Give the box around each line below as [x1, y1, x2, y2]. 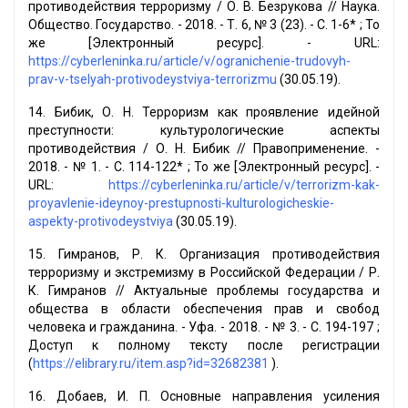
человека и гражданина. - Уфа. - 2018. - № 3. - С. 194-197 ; [28, 320, 380, 335]
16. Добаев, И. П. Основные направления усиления [28, 389, 380, 404]
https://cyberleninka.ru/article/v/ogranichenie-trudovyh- [28, 54, 351, 69]
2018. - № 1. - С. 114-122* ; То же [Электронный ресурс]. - [28, 159, 380, 175]
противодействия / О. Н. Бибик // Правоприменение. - [28, 141, 380, 157]
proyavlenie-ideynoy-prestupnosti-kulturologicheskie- [28, 196, 334, 211]
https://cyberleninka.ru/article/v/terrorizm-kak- [108, 178, 380, 193]
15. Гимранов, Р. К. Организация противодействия [28, 247, 380, 262]
